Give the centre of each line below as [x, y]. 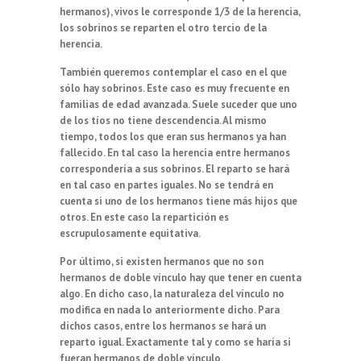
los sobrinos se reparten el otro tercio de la [163, 27]
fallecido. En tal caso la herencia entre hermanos [175, 152]
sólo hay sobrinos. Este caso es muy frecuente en [174, 88]
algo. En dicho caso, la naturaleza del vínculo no [172, 293]
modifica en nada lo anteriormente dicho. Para [170, 309]
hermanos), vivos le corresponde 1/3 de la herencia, [180, 11]
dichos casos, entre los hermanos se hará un [163, 326]
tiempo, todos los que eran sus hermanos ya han [173, 136]
